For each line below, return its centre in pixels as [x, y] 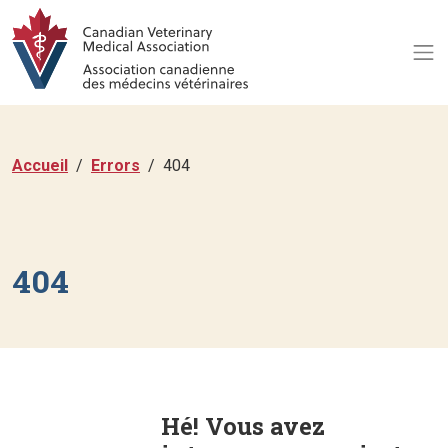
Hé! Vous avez [243, 426]
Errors [115, 166]
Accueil [40, 166]
